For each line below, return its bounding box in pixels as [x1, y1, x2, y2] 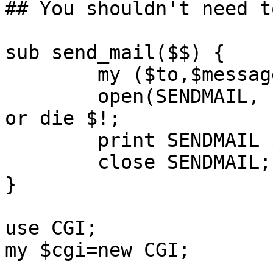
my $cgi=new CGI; [5, 239, 190, 261]
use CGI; [5, 217, 97, 239]
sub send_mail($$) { [5, 41, 225, 63]
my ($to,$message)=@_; [5, 63, 97, 85]
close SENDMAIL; [5, 151, 97, 173]
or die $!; [5, 107, 121, 129]
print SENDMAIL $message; [5, 129, 97, 151]
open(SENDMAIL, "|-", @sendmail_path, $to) [5, 85, 97, 107]
